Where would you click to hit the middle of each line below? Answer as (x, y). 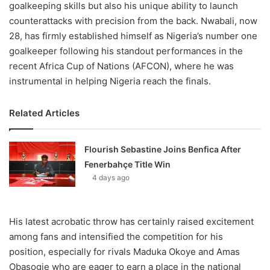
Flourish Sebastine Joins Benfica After (163, 149)
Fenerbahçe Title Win (128, 164)
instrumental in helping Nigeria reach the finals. (110, 81)
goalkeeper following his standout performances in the (126, 51)
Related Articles (44, 113)
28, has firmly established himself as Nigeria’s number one (133, 36)
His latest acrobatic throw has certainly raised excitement (131, 221)
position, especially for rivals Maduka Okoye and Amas (124, 251)
